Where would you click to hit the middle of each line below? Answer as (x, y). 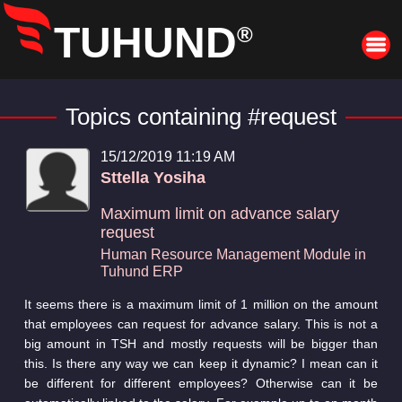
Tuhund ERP (141, 271)
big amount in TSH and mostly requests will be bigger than (201, 343)
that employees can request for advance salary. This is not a (201, 323)
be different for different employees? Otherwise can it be (201, 383)
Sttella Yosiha (153, 177)
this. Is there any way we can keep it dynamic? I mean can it (201, 363)
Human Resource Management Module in (233, 254)
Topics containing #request (201, 117)
